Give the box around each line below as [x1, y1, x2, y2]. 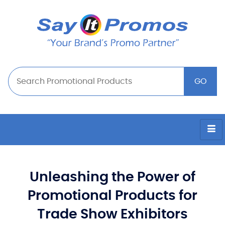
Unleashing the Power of [30, 170, 195, 184]
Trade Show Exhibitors [37, 207, 188, 221]
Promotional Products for [28, 189, 197, 202]
